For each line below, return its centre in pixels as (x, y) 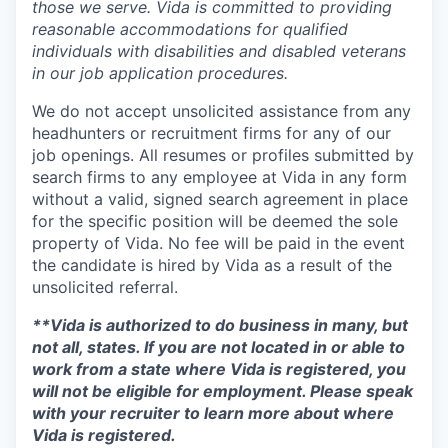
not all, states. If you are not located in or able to (218, 346)
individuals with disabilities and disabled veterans (219, 50)
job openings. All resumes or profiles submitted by (223, 154)
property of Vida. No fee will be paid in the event (218, 242)
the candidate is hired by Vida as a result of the (212, 264)
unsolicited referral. (105, 286)
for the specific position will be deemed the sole (215, 220)
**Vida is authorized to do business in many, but (220, 324)
